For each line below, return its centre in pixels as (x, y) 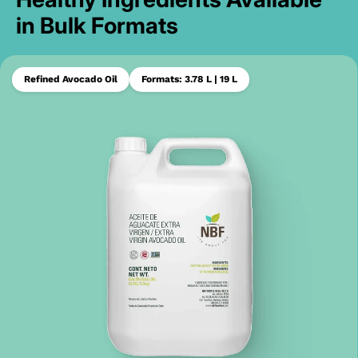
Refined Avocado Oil (71, 79)
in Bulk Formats (97, 25)
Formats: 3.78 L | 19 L (189, 79)
